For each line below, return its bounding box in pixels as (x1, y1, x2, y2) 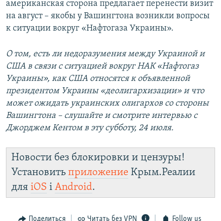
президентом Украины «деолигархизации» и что (6, 86, 204, 96)
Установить (11, 167, 68, 178)
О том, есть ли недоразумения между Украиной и (6, 49, 205, 59)
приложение (68, 167, 128, 178)
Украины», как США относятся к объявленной (6, 74, 190, 83)
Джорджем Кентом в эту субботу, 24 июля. (6, 123, 174, 133)
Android (55, 182, 92, 192)
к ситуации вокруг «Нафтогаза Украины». (6, 23, 174, 33)
